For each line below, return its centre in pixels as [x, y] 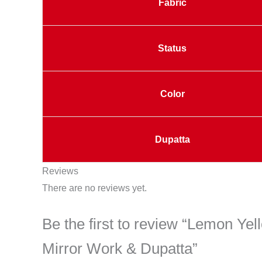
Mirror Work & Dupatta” [120, 248]
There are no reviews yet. [94, 188]
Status [172, 48]
